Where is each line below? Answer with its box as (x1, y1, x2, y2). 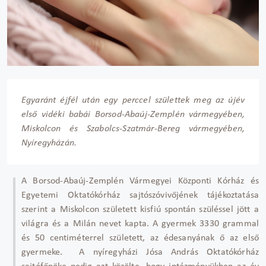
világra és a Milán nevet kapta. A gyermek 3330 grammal (21, 218, 259, 229)
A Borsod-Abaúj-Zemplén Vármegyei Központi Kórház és (21, 176, 259, 186)
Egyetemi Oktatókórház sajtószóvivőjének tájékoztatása (21, 190, 259, 200)
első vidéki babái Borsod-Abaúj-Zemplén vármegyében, (21, 109, 245, 119)
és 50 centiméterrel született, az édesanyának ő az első (21, 233, 259, 243)
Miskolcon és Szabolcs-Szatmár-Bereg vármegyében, (21, 123, 245, 134)
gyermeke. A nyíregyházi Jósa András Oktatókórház (21, 247, 259, 257)
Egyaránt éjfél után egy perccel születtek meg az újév (21, 95, 245, 105)
